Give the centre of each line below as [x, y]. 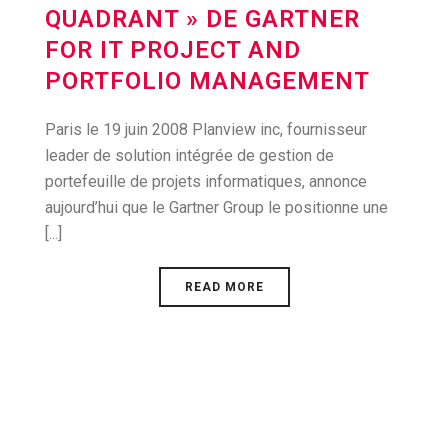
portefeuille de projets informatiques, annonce [206, 181]
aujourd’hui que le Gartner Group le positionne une [216, 207]
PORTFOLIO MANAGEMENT [207, 81]
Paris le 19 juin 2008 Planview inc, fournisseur [206, 129]
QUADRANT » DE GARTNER [202, 19]
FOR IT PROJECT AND [173, 50]
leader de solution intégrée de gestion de [189, 155]
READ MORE [224, 287]
